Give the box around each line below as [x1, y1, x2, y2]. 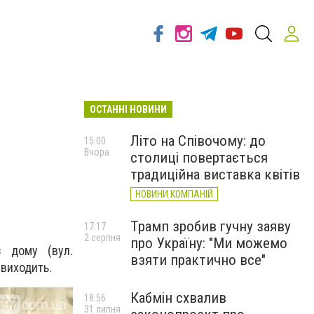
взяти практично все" [130, 252, 266, 268]
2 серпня [84, 232, 121, 243]
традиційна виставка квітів [130, 166, 300, 183]
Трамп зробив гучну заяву [130, 218, 291, 235]
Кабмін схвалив [130, 289, 226, 306]
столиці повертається [130, 149, 268, 166]
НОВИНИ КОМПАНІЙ [135, 189, 213, 200]
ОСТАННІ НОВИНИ [90, 104, 167, 115]
